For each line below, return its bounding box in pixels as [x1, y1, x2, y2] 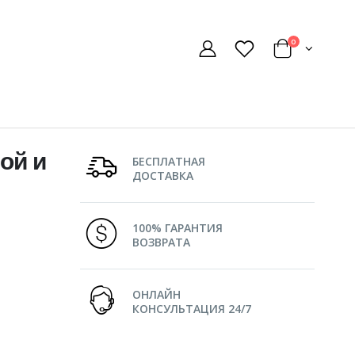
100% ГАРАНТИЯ [132, 220, 223, 235]
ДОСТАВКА [132, 168, 194, 183]
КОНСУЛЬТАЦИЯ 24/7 [132, 301, 252, 316]
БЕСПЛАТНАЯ [132, 154, 206, 169]
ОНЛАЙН [132, 287, 181, 302]
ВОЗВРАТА [132, 235, 191, 250]
